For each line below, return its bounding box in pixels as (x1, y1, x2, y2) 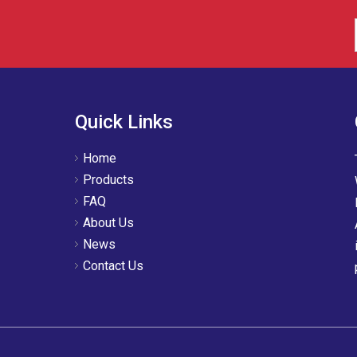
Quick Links (74, 111, 173, 133)
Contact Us (82, 258, 143, 273)
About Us (82, 215, 134, 230)
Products (82, 172, 134, 187)
